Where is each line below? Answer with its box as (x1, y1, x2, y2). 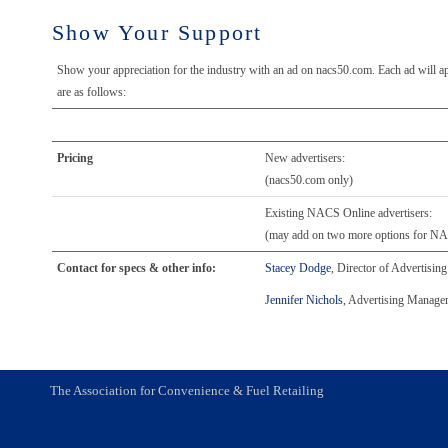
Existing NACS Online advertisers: (265, 206, 432, 220)
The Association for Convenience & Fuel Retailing (50, 383, 324, 398)
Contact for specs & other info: (57, 261, 216, 275)
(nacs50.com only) (265, 173, 353, 187)
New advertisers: (265, 151, 345, 165)
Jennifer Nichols (265, 293, 343, 307)
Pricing (57, 151, 93, 165)
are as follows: (57, 85, 126, 99)
